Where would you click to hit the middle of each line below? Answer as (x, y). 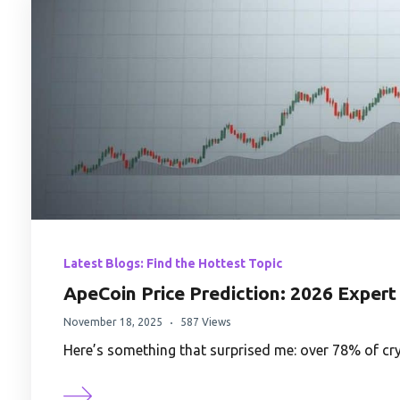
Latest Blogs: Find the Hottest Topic (173, 264)
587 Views (205, 322)
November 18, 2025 (113, 322)
